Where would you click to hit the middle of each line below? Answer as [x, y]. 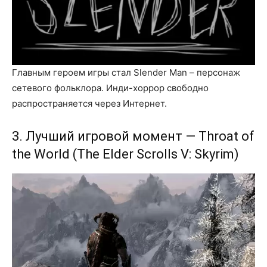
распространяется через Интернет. [89, 103]
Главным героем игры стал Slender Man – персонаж [126, 72]
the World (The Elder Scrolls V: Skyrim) [125, 154]
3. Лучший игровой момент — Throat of [133, 136]
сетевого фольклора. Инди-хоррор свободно [110, 88]
